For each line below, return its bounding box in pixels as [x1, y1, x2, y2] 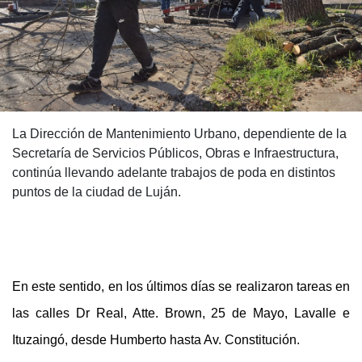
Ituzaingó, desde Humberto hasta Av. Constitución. [12, 332, 303, 347]
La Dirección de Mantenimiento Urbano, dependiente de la [12, 126, 347, 141]
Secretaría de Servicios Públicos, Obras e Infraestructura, [12, 145, 339, 160]
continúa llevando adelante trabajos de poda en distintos [12, 165, 335, 179]
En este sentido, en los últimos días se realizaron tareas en [12, 279, 350, 293]
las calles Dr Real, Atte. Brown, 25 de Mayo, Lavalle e [12, 305, 350, 320]
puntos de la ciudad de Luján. [12, 184, 181, 199]
